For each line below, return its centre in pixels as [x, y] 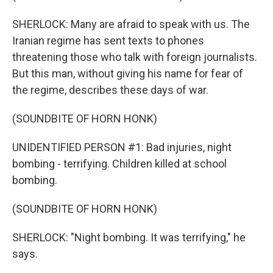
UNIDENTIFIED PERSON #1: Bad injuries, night [122, 147]
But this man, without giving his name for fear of [128, 73]
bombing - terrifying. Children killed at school [119, 164]
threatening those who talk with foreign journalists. [135, 57]
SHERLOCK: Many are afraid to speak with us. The [131, 24]
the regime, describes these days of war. [110, 90]
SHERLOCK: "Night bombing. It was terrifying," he [129, 237]
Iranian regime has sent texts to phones [108, 41]
